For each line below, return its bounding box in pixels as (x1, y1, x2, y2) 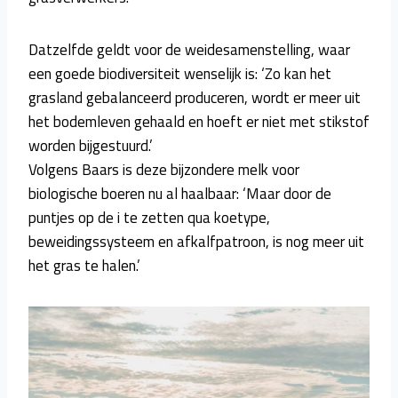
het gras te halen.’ (28, 253, 140, 277)
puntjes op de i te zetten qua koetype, (28, 205, 270, 229)
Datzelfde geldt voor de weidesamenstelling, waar (28, 37, 350, 61)
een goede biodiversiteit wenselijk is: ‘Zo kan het (28, 61, 331, 85)
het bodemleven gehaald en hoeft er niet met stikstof (28, 109, 370, 133)
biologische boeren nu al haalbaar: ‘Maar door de (28, 181, 331, 205)
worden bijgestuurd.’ (28, 133, 153, 157)
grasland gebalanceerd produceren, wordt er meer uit (28, 85, 361, 109)
